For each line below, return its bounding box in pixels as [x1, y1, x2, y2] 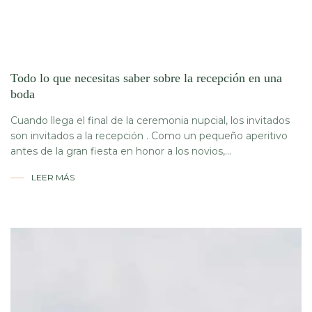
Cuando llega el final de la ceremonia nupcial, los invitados [10, 114, 290, 127]
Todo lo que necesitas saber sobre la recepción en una [10, 71, 282, 85]
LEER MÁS [31, 172, 75, 182]
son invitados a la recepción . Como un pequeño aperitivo [10, 130, 288, 142]
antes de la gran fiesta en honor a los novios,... [10, 145, 231, 157]
